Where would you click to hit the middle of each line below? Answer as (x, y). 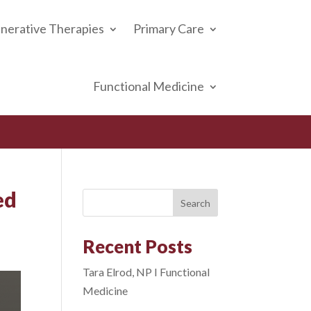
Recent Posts (138, 246)
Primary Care (168, 28)
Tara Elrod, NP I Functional (146, 272)
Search (195, 203)
